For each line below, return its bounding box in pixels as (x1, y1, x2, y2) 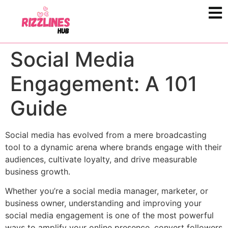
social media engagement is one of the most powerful (5, 210, 214, 221)
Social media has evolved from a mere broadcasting (5, 129, 207, 140)
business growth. (5, 166, 70, 177)
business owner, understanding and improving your (5, 198, 202, 209)
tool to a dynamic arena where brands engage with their (5, 141, 222, 152)
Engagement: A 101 (10, 71, 197, 96)
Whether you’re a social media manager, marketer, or (5, 186, 208, 196)
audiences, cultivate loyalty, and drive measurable (5, 154, 197, 164)
